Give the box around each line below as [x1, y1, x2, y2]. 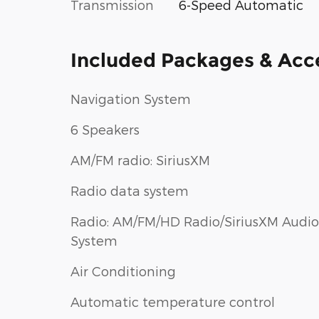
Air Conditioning [70, 263, 176, 279]
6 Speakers [70, 122, 140, 137]
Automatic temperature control [70, 294, 275, 310]
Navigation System [70, 91, 191, 107]
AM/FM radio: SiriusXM [70, 152, 210, 168]
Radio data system [70, 183, 189, 199]
